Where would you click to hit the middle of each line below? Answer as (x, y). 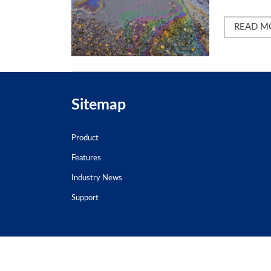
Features (86, 158)
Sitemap (99, 105)
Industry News (97, 178)
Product (85, 138)
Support (85, 198)
